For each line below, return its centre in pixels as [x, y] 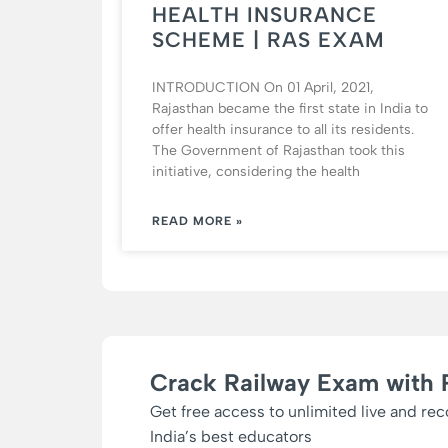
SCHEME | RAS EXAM [268, 40]
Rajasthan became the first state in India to [290, 109]
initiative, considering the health [256, 172]
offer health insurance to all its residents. [283, 130]
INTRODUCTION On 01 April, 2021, [263, 88]
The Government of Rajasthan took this [278, 151]
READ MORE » [197, 221]
